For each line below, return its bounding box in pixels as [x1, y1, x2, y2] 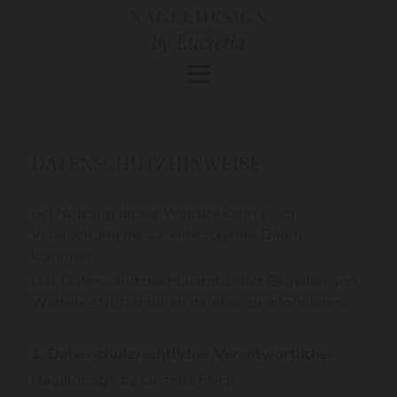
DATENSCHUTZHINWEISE [31, 152, 261, 176]
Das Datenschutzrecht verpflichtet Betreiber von [31, 271, 357, 292]
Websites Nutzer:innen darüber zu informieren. [31, 292, 347, 313]
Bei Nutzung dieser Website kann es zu [31, 203, 295, 223]
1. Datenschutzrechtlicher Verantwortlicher [31, 344, 334, 364]
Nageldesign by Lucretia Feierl [31, 370, 236, 390]
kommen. [31, 245, 94, 266]
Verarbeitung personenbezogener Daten [31, 224, 302, 245]
